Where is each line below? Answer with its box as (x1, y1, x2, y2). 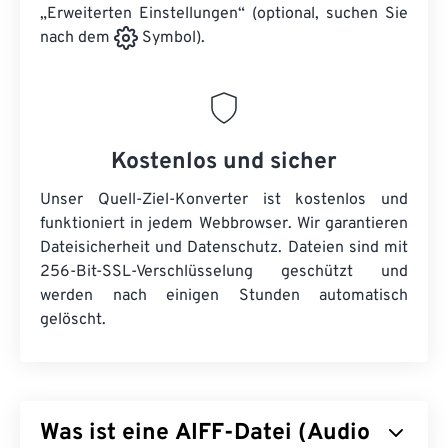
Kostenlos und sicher (111, 148, 337, 178)
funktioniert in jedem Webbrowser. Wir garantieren (40, 214, 408, 235)
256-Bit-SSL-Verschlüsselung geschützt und (40, 262, 408, 283)
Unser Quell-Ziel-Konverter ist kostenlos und (40, 190, 408, 211)
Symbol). (138, 28, 205, 49)
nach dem (40, 28, 114, 49)
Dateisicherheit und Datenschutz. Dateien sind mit (40, 238, 408, 259)
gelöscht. (40, 310, 106, 331)
